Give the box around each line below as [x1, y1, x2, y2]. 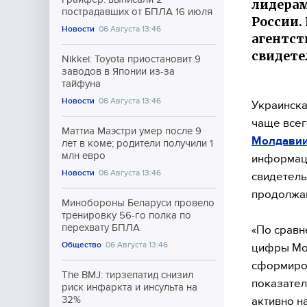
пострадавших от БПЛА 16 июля [62, 6, 212, 17]
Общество [62, 240, 101, 249]
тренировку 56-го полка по [62, 210, 191, 221]
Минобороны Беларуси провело [62, 197, 214, 208]
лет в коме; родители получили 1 [62, 138, 213, 149]
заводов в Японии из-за [62, 66, 175, 77]
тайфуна [62, 78, 101, 89]
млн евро [62, 150, 106, 161]
